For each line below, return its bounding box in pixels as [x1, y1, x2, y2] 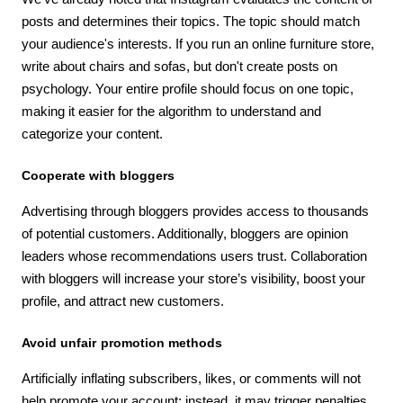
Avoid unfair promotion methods [22, 335, 223, 350]
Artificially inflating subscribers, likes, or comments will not [22, 370, 361, 386]
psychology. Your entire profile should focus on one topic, [22, 80, 354, 96]
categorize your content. [22, 125, 163, 141]
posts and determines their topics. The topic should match [22, 13, 360, 29]
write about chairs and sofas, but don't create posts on [22, 58, 337, 74]
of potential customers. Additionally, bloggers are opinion [22, 225, 348, 241]
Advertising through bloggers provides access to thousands [22, 202, 369, 219]
